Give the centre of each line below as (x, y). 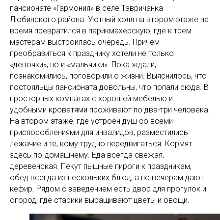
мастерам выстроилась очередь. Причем (85, 42)
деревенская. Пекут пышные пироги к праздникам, (101, 166)
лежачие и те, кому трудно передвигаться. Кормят (101, 144)
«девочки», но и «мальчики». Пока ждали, (83, 65)
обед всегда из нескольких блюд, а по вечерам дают (107, 178)
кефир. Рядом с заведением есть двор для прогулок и (108, 189)
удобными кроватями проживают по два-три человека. (110, 110)
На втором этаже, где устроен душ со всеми (91, 121)
